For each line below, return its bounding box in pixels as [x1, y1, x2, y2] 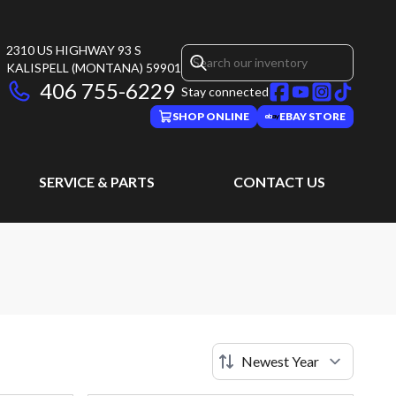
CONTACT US [233, 173, 325, 190]
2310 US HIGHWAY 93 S [6, 42, 141, 57]
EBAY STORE [279, 110, 346, 123]
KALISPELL [6, 60, 69, 75]
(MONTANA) [72, 60, 143, 75]
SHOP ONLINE [172, 110, 249, 123]
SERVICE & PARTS [39, 173, 155, 190]
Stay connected [181, 84, 269, 99]
